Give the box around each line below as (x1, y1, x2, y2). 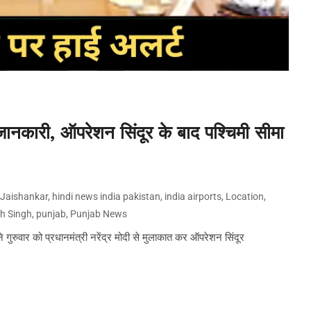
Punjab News (70, 208, 128, 219)
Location (226, 191, 264, 202)
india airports (165, 191, 222, 202)
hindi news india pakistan (52, 191, 161, 202)
